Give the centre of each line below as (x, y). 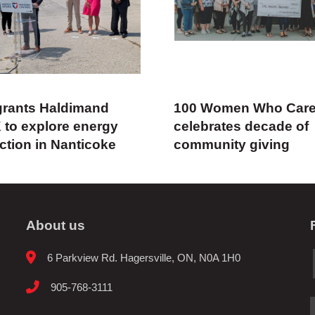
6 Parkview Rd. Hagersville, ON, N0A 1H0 (144, 257)
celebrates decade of (242, 127)
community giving (232, 145)
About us (55, 225)
